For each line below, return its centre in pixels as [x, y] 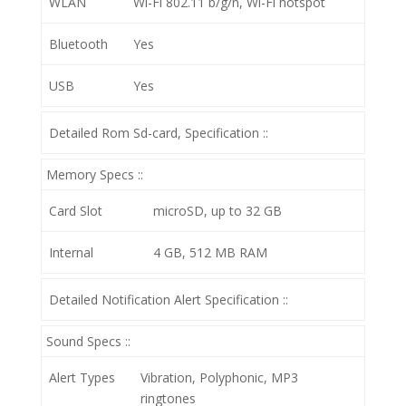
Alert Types [82, 377]
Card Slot [76, 211]
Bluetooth [78, 44]
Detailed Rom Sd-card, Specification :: [159, 133]
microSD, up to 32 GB [217, 211]
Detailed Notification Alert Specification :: [169, 300]
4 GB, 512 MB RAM [210, 252]
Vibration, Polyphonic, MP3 [219, 377]
